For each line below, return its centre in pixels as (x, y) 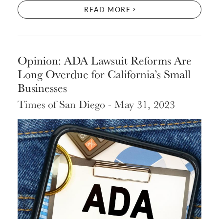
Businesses (42, 87)
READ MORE (108, 10)
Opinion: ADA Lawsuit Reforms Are (105, 60)
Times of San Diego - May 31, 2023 (96, 104)
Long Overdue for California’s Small (104, 74)
